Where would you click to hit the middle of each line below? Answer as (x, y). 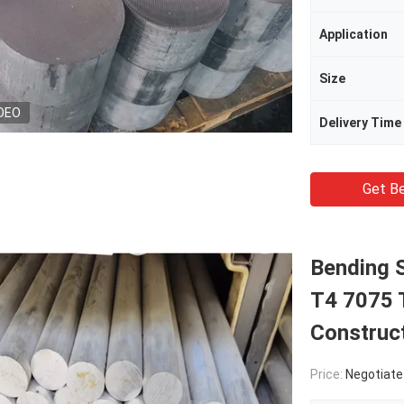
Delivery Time (360, 123)
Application (353, 34)
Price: (328, 374)
